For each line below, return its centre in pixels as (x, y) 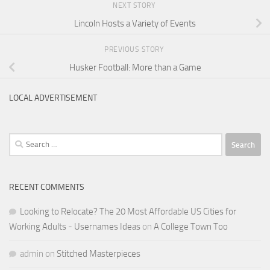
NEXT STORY (135, 6)
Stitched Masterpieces (99, 254)
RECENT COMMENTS (47, 187)
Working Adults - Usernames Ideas (75, 227)
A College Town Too (191, 227)
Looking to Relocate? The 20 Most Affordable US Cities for (128, 212)
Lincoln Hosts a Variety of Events (135, 23)
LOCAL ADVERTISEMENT (53, 98)
